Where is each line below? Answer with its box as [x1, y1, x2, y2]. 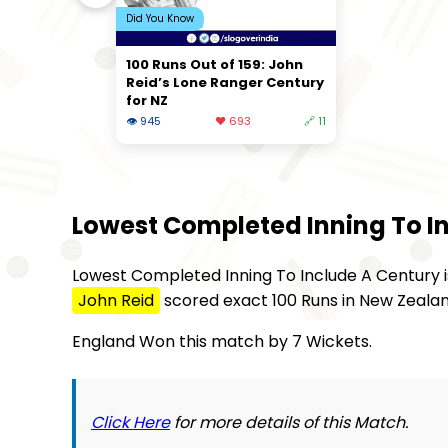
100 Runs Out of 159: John [126, 54, 303, 74]
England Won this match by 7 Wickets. [72, 329, 372, 353]
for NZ [126, 90, 168, 110]
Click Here [91, 410, 170, 434]
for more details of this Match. [170, 410, 408, 434]
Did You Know [126, 10, 194, 26]
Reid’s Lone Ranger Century [126, 72, 324, 92]
